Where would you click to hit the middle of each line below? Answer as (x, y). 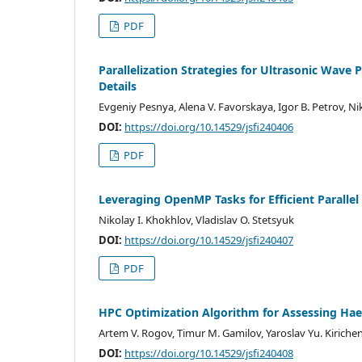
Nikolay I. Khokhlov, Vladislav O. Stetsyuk (196, 219)
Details (118, 86)
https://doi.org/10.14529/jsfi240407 (209, 240)
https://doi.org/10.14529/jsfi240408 (209, 353)
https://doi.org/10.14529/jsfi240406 (209, 126)
